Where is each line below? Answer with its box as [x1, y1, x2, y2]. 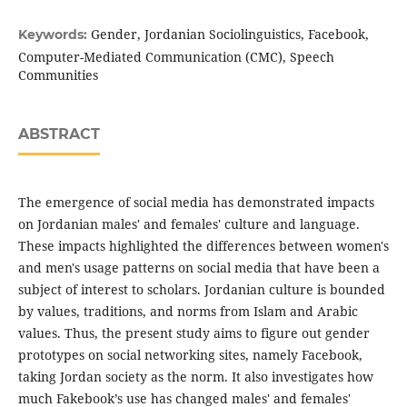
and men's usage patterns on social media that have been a [17, 259, 380, 277]
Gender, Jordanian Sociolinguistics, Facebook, [90, 25, 369, 44]
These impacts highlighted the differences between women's [17, 237, 389, 255]
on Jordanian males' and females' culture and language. [17, 215, 360, 233]
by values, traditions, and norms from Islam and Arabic [17, 303, 358, 321]
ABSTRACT [17, 125, 100, 144]
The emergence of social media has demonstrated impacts [17, 194, 374, 212]
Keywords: [17, 26, 91, 44]
